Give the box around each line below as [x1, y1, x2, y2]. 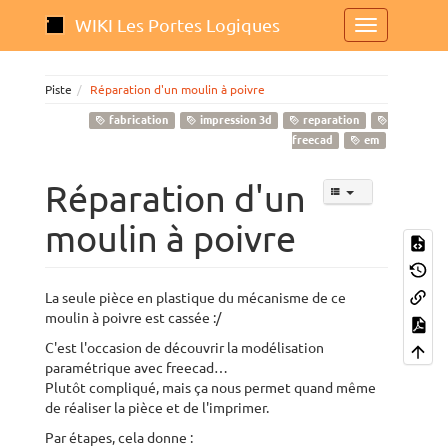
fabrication [106, 114, 169, 126]
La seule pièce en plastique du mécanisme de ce [45, 290, 346, 306]
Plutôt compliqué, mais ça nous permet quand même [45, 380, 376, 396]
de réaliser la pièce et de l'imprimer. [45, 400, 269, 416]
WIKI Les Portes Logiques [75, 15, 280, 35]
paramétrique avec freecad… [45, 360, 228, 376]
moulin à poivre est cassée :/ [45, 310, 221, 326]
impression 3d [196, 114, 272, 126]
